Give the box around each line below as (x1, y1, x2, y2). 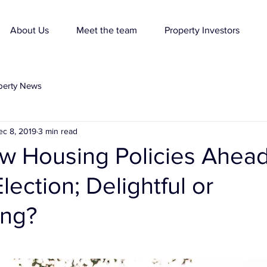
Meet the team (76, 25, 137, 35)
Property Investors (164, 25, 240, 35)
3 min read (38, 126, 77, 136)
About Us (10, 25, 49, 35)
